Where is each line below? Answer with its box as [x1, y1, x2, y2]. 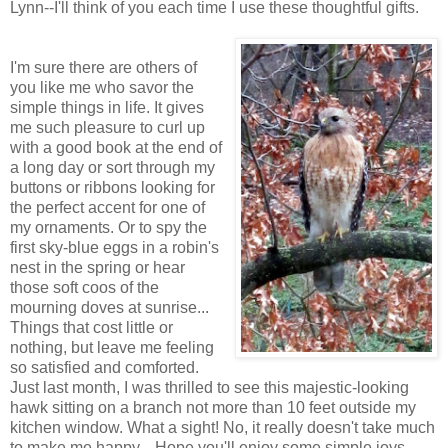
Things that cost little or [10, 318, 173, 336]
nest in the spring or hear [10, 258, 185, 276]
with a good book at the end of [10, 138, 222, 156]
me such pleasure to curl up [10, 118, 205, 136]
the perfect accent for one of [10, 198, 205, 216]
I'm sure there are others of [10, 58, 197, 76]
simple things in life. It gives [10, 98, 204, 116]
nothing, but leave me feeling [10, 338, 214, 356]
